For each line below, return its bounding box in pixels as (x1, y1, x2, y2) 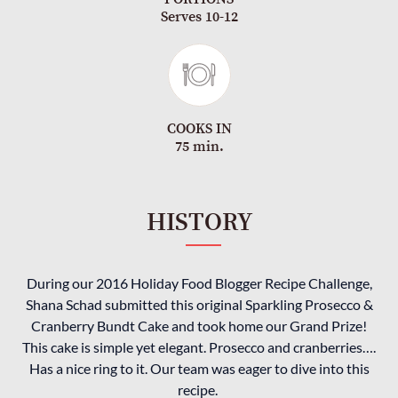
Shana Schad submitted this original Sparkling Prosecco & (25, 295, 373, 313)
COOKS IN (166, 119, 232, 138)
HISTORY (146, 206, 252, 238)
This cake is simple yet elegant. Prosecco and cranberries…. (22, 338, 376, 355)
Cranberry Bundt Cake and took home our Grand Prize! (31, 316, 367, 334)
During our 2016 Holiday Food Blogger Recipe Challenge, (26, 274, 372, 291)
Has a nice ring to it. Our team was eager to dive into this (28, 359, 370, 377)
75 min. (174, 137, 224, 155)
